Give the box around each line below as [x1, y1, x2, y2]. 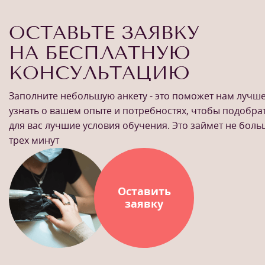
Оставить [117, 184, 171, 199]
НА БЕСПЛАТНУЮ [9, 41, 190, 64]
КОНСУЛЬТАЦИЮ [9, 61, 190, 84]
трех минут [9, 133, 59, 147]
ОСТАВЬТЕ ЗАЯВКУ [9, 21, 199, 44]
